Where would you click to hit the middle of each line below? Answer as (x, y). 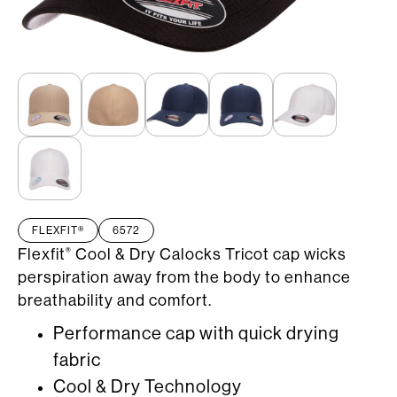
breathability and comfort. (115, 300)
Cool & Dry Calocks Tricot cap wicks (209, 254)
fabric (77, 360)
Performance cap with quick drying (196, 334)
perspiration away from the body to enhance (184, 277)
